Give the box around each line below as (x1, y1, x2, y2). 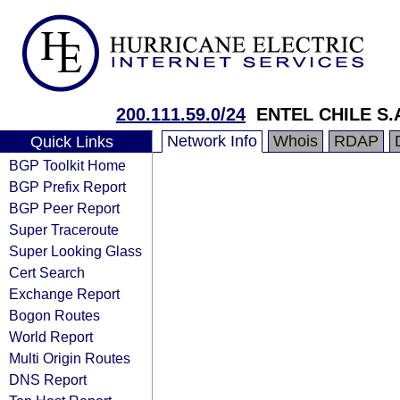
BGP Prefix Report (9, 179, 126, 195)
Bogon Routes (9, 307, 100, 323)
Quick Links (29, 133, 113, 151)
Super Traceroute (9, 221, 119, 237)
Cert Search (9, 264, 85, 280)
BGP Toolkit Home (9, 157, 126, 173)
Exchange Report (9, 286, 120, 302)
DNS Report (9, 371, 87, 387)
